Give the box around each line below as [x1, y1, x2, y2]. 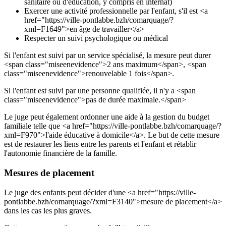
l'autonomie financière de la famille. [4, 149, 117, 158]
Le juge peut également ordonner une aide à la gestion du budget [4, 112, 209, 122]
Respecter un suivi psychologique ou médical [24, 34, 168, 43]
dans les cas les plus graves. [4, 206, 92, 215]
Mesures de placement [4, 167, 94, 178]
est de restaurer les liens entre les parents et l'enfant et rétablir [4, 140, 196, 149]
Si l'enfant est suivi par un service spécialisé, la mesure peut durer [4, 51, 211, 60]
